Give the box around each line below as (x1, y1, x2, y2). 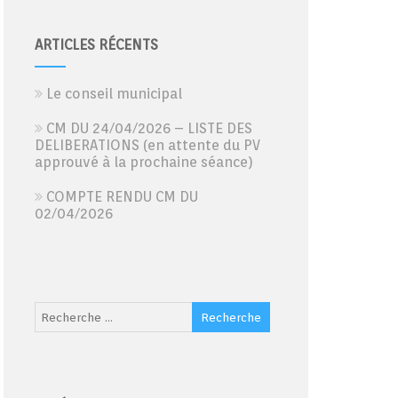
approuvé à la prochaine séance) (34, 154, 253, 171)
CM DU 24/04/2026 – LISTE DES (45, 120, 252, 137)
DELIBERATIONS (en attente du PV (34, 137, 260, 154)
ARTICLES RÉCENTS (34, 36, 158, 53)
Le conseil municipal (45, 85, 182, 102)
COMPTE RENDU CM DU (45, 188, 198, 205)
